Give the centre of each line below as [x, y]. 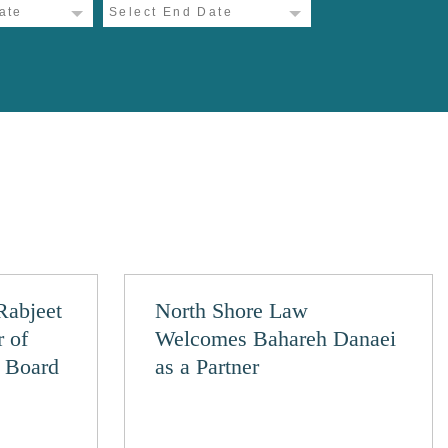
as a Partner [207, 366]
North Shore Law [232, 310]
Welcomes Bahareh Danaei [276, 338]
